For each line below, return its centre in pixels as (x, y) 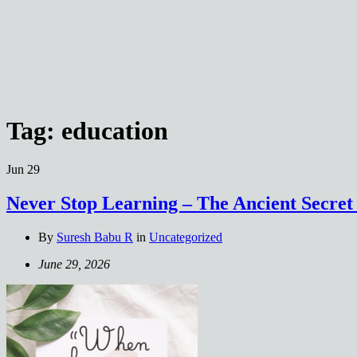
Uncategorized (186, 237)
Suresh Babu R (95, 237)
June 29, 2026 (74, 265)
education (115, 130)
